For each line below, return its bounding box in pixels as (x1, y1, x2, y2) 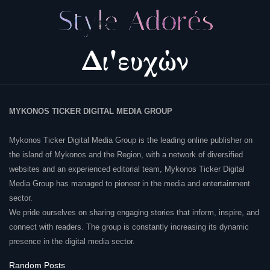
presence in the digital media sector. (9, 237, 135, 246)
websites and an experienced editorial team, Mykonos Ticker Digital (9, 165, 245, 174)
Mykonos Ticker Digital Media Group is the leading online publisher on (9, 136, 253, 145)
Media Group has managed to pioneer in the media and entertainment (9, 179, 250, 189)
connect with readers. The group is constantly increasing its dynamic (9, 222, 249, 232)
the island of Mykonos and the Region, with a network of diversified (9, 150, 243, 160)
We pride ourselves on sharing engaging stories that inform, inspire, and (9, 208, 259, 218)
